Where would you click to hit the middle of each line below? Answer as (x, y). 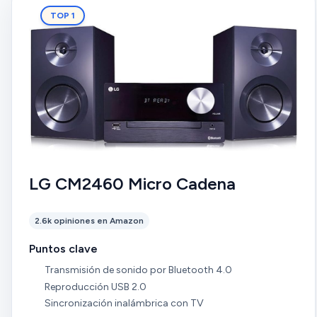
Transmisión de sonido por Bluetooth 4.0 (138, 270)
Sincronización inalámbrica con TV (124, 304)
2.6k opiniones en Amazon (89, 221)
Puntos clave (63, 249)
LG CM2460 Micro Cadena (132, 184)
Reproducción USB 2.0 (95, 287)
